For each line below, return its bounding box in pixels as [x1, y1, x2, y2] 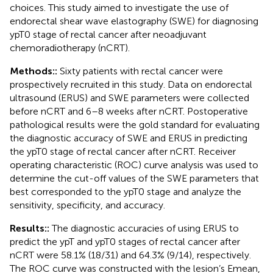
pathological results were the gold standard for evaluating [10, 118, 260, 130]
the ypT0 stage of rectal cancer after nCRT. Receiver [10, 145, 236, 157]
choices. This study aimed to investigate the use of [10, 1, 229, 13]
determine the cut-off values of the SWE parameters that [10, 172, 259, 184]
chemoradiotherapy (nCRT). [10, 41, 130, 54]
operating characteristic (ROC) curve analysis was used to [10, 158, 258, 171]
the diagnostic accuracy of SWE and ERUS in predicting [10, 132, 247, 144]
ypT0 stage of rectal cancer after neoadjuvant [10, 28, 207, 40]
